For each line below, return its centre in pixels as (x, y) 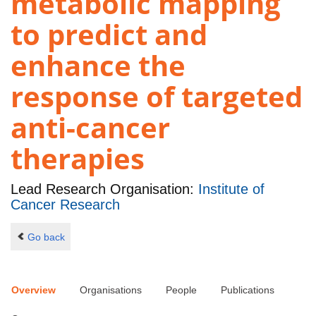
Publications (248, 290)
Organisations (111, 290)
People (181, 290)
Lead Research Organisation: (104, 189)
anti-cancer (90, 128)
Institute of (231, 189)
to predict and (109, 35)
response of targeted (157, 97)
